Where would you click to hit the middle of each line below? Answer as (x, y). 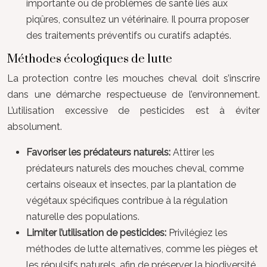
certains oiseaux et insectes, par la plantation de (131, 184)
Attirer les (194, 152)
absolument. (35, 126)
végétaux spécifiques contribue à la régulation (127, 200)
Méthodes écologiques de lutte (90, 59)
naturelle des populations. (83, 216)
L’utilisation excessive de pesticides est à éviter (133, 110)
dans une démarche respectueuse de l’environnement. (133, 94)
